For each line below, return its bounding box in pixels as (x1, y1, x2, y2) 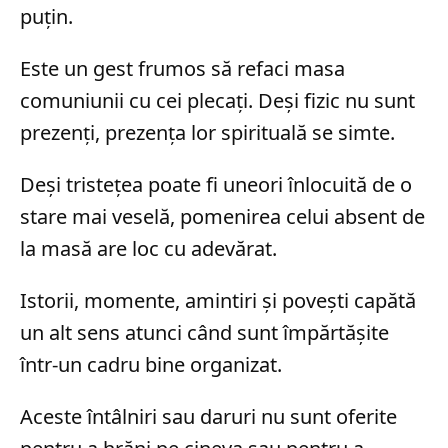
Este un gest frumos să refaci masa (20, 55, 345, 83)
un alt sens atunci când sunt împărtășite (20, 319, 389, 347)
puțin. (20, 3, 73, 31)
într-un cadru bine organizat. (20, 351, 282, 379)
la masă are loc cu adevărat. (20, 235, 277, 263)
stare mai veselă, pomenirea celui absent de (20, 203, 425, 231)
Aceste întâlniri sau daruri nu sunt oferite (20, 403, 397, 431)
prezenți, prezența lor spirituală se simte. (20, 119, 395, 147)
